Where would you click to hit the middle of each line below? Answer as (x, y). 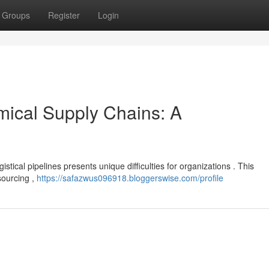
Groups (16, 15)
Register (64, 15)
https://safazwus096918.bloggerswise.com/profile (130, 178)
